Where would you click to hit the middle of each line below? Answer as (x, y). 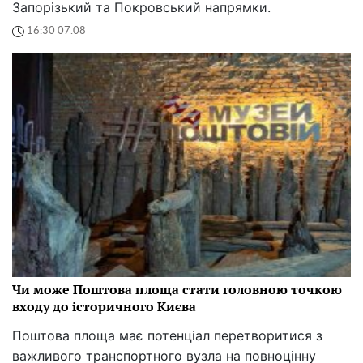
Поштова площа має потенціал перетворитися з (167, 335)
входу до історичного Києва (104, 306)
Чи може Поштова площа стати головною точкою (177, 289)
